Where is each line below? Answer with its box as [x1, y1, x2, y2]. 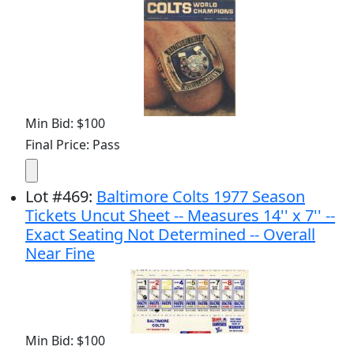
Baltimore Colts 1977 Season [96, 185, 305, 207]
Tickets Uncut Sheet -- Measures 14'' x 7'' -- [25, 204, 335, 226]
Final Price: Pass [25, 135, 120, 153]
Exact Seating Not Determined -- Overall [25, 223, 315, 245]
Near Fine [25, 242, 95, 264]
